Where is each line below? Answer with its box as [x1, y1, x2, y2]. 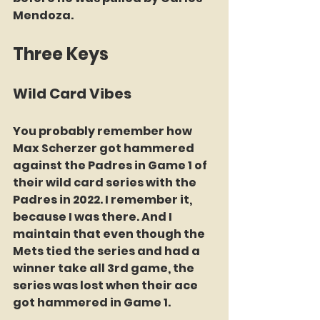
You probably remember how [13, 123, 194, 139]
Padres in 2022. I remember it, [13, 191, 194, 208]
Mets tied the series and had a [13, 243, 202, 259]
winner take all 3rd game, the [13, 260, 196, 276]
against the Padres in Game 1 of [13, 157, 209, 174]
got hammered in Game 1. [13, 294, 171, 311]
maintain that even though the [13, 226, 207, 242]
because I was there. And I [13, 209, 174, 225]
